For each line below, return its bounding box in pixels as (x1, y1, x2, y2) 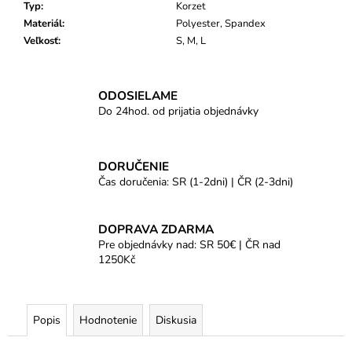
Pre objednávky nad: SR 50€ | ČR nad (98, 237, 280, 253)
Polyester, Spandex (176, 16, 266, 31)
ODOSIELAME (98, 86, 178, 104)
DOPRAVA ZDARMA (98, 221, 214, 238)
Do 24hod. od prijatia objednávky (98, 103, 258, 119)
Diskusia (156, 313, 196, 328)
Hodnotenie (79, 313, 137, 328)
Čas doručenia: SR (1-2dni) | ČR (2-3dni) (98, 174, 293, 189)
